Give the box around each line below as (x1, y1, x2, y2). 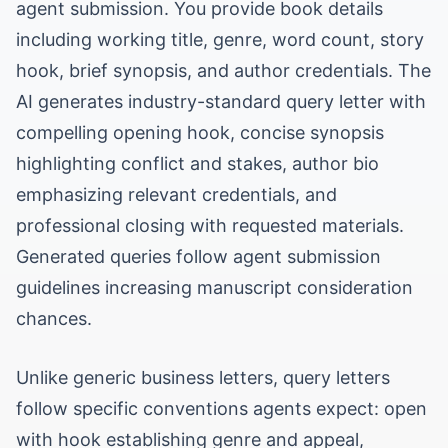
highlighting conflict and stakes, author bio (16, 153, 379, 174)
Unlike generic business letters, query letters (16, 367, 390, 388)
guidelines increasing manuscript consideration (16, 277, 413, 298)
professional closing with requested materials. (16, 215, 404, 236)
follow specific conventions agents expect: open (16, 398, 427, 419)
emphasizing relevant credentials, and (16, 184, 337, 205)
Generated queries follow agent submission (16, 246, 381, 267)
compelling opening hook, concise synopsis (16, 122, 384, 143)
